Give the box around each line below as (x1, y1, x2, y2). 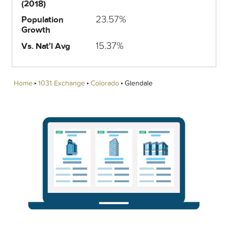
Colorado (91, 79, 120, 87)
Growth (21, 25, 50, 35)
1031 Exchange (38, 79, 85, 87)
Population (21, 15, 64, 25)
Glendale (125, 79, 153, 87)
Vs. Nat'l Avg (21, 41, 71, 51)
